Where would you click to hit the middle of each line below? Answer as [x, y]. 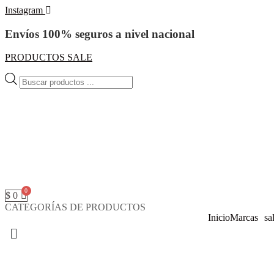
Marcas [244, 218]
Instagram [24, 10]
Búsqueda [38, 78]
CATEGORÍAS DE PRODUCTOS [75, 207]
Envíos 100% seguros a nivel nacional [100, 34]
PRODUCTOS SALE [49, 57]
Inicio [219, 218]
